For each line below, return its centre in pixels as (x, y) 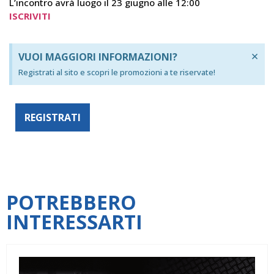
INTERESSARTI (74, 221)
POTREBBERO (71, 202)
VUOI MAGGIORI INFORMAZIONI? (98, 57)
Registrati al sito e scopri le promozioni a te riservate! (117, 72)
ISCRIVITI (30, 16)
